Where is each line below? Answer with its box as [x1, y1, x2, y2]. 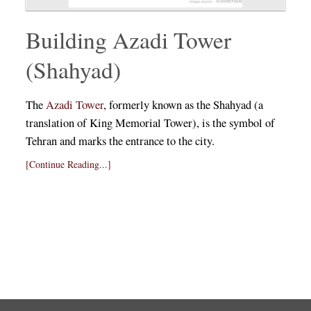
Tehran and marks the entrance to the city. [25, 132, 215, 149]
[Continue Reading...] [25, 157, 111, 171]
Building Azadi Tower [25, 24, 231, 55]
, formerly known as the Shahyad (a [103, 96, 263, 112]
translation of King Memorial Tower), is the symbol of [25, 114, 275, 131]
